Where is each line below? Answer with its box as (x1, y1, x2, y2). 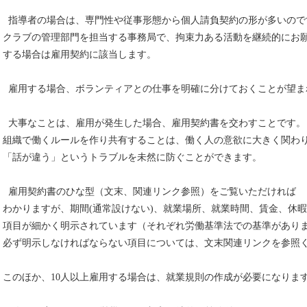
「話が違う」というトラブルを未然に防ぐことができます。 (3, 152, 262, 162)
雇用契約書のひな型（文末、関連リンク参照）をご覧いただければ (3, 186, 296, 197)
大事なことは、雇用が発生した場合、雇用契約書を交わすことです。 (3, 118, 306, 128)
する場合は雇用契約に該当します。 (3, 49, 156, 60)
